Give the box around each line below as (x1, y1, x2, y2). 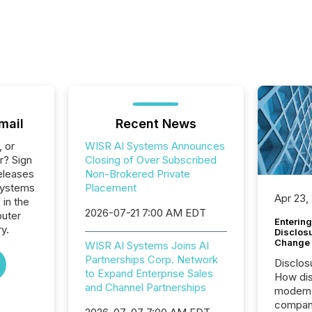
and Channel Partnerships (84, 281, 206, 294)
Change (274, 236, 311, 248)
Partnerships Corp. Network (84, 253, 218, 266)
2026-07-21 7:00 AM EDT (84, 206, 206, 219)
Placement (84, 181, 136, 194)
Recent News (115, 116, 196, 131)
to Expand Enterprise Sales (84, 267, 213, 280)
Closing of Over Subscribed (84, 153, 217, 166)
